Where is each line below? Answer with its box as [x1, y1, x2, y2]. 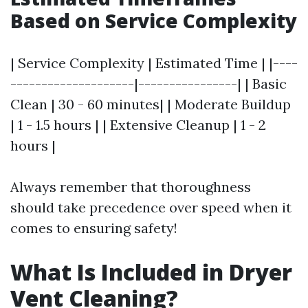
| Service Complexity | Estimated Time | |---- [10, 54, 298, 71]
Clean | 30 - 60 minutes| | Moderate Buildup [10, 96, 291, 113]
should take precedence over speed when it [10, 199, 291, 216]
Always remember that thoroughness [10, 178, 251, 195]
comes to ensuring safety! [10, 219, 177, 236]
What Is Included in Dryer [10, 257, 292, 287]
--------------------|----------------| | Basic [10, 75, 287, 92]
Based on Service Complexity [10, 8, 297, 34]
